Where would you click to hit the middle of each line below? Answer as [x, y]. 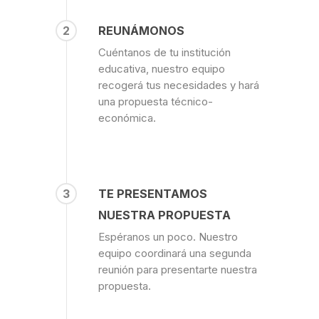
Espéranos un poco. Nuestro [168, 237]
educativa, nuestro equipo [161, 69]
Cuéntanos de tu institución [164, 53]
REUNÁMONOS [141, 31]
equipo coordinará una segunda [174, 253]
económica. [127, 118]
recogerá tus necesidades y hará [178, 85]
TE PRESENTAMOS [152, 194]
